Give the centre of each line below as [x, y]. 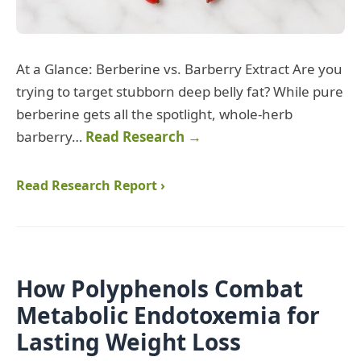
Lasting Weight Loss [129, 342]
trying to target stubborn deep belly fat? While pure [180, 92]
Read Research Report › [91, 186]
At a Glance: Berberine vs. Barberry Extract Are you [179, 69]
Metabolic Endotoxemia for [168, 315]
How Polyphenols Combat [160, 289]
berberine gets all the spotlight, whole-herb [154, 114]
